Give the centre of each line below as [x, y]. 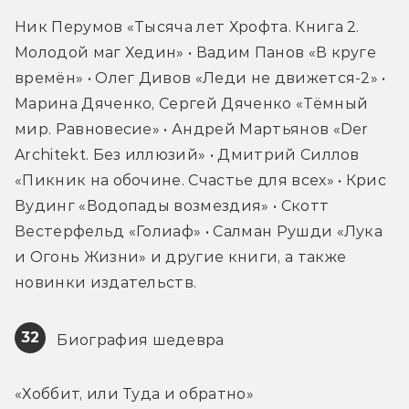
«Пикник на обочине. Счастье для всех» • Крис [201, 180]
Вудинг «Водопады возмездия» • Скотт [172, 205]
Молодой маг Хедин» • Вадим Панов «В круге [196, 52]
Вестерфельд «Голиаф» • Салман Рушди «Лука [199, 231]
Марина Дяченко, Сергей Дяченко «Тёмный [192, 103]
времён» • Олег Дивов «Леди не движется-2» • [200, 78]
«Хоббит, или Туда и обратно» [134, 393]
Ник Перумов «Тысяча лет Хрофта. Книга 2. [187, 26]
